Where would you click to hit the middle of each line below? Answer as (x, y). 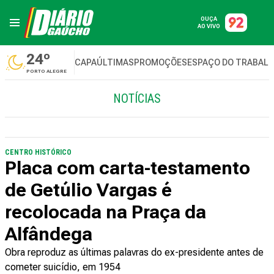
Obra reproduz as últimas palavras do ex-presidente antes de (134, 252)
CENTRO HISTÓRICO (38, 152)
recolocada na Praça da (106, 212)
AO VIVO (209, 26)
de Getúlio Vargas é (88, 190)
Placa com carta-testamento (128, 168)
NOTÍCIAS (137, 98)
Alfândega (49, 234)
